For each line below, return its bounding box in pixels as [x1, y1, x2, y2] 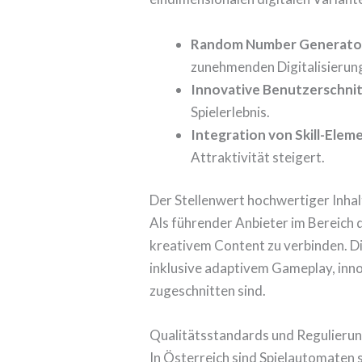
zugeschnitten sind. [149, 282, 267, 300]
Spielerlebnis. [191, 103, 271, 120]
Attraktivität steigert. [191, 148, 326, 166]
